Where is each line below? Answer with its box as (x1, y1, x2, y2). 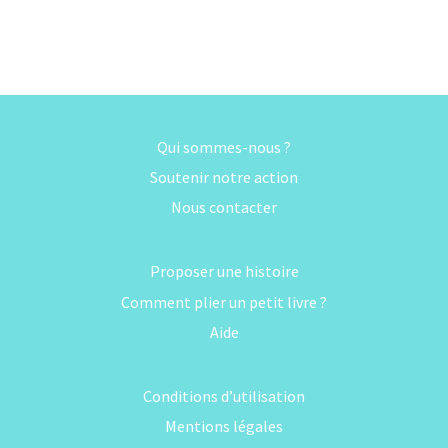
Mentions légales (165, 416, 283, 437)
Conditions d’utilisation (143, 386, 305, 407)
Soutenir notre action (150, 166, 298, 187)
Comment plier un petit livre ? (121, 291, 327, 312)
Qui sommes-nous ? (157, 136, 291, 157)
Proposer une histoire (149, 261, 299, 282)
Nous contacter (171, 197, 277, 218)
